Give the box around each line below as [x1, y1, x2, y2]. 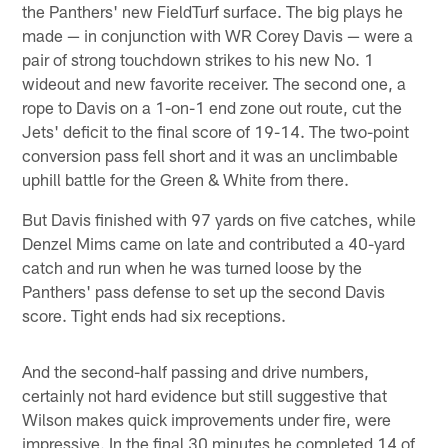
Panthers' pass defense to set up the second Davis [22, 281, 386, 302]
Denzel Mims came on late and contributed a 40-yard [22, 233, 406, 254]
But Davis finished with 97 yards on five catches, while [22, 209, 417, 230]
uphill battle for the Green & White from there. [22, 169, 350, 190]
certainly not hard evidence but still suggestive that [22, 385, 388, 406]
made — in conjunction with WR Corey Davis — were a [22, 25, 414, 46]
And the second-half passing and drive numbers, [22, 361, 370, 382]
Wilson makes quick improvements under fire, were [22, 409, 392, 430]
